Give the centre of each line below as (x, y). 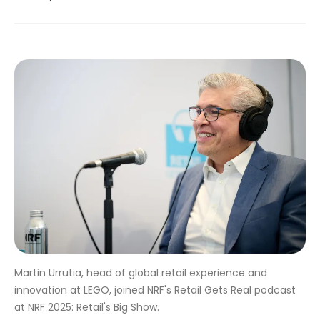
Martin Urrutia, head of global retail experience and (141, 273)
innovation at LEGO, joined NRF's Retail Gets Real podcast (155, 290)
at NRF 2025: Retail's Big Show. (87, 307)
